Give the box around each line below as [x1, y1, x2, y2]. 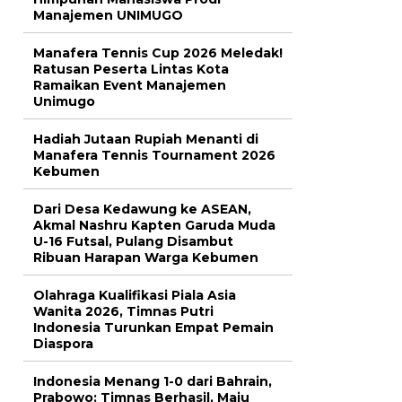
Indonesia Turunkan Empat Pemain [33, 319, 274, 336]
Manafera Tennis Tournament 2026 [33, 147, 275, 164]
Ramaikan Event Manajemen [33, 77, 226, 94]
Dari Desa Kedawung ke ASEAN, [33, 201, 251, 218]
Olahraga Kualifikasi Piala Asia [33, 287, 236, 304]
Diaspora [33, 336, 93, 353]
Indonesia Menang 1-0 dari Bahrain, [33, 373, 272, 390]
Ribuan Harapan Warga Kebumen [33, 249, 258, 267]
